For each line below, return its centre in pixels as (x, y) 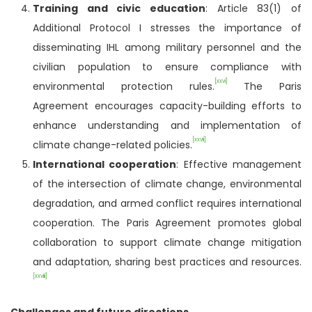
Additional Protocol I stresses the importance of (167, 28)
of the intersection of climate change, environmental (167, 184)
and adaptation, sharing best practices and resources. (167, 262)
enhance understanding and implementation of (167, 125)
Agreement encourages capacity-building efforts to (167, 106)
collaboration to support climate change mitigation (167, 242)
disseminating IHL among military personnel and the (167, 47)
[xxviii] (40, 276)
